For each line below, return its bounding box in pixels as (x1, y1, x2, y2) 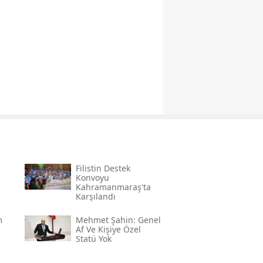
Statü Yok (75, 233, 112, 245)
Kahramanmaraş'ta (75, 181, 151, 193)
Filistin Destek (75, 163, 130, 174)
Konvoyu (75, 172, 109, 184)
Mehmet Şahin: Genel (75, 214, 161, 226)
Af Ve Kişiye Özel (75, 224, 141, 235)
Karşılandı (75, 191, 116, 203)
